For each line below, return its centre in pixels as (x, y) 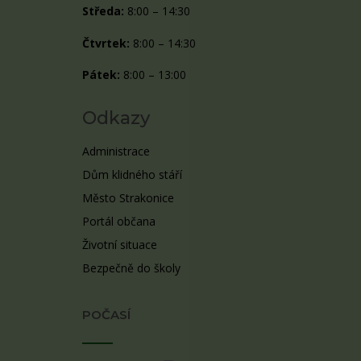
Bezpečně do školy (131, 268)
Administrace (116, 151)
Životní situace (120, 244)
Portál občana (119, 221)
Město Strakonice (128, 197)
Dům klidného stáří (132, 174)
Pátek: (101, 74)
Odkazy (116, 118)
